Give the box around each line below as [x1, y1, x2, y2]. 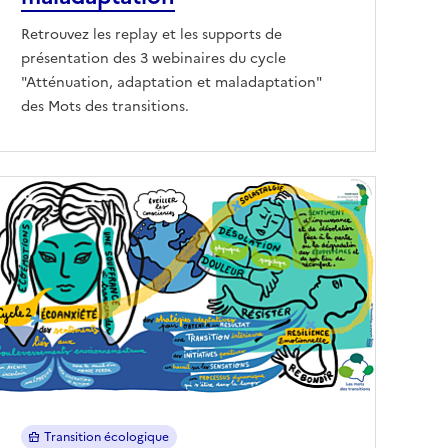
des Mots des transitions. [21, 95, 189, 117]
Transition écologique [43, 427, 169, 446]
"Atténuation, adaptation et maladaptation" [21, 71, 321, 93]
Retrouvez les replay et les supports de [21, 23, 282, 45]
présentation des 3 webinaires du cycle [21, 47, 286, 69]
